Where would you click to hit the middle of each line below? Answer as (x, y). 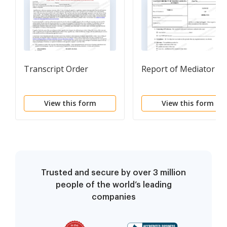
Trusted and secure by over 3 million (113, 173)
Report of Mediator (178, 69)
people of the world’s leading (113, 185)
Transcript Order (56, 69)
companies (113, 197)
